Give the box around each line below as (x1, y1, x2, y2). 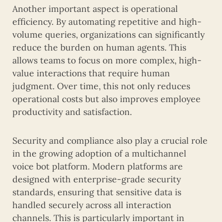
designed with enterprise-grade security (12, 173, 181, 185)
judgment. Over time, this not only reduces (12, 80, 190, 92)
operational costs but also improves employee (12, 93, 201, 105)
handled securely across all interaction (12, 199, 171, 211)
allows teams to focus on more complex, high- (12, 54, 202, 66)
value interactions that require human (12, 67, 170, 79)
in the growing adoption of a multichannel (12, 147, 186, 159)
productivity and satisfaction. (12, 106, 132, 117)
